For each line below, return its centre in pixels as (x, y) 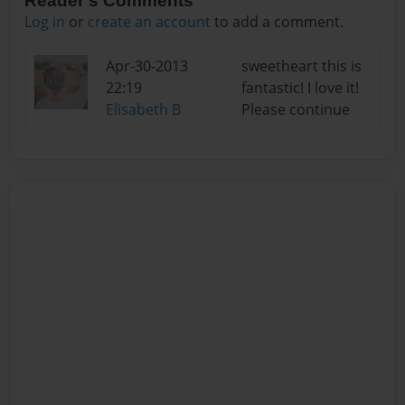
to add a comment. (277, 21)
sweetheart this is (301, 66)
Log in (45, 21)
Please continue (296, 109)
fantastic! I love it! (300, 87)
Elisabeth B (143, 109)
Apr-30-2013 (147, 66)
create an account (149, 21)
